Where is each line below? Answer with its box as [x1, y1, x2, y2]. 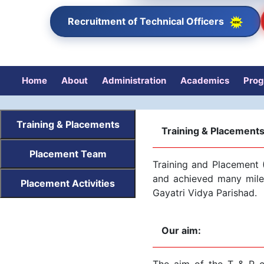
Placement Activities [21, 177, 115, 189]
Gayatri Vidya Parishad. [153, 186, 257, 199]
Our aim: [161, 224, 201, 236]
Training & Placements [16, 118, 120, 130]
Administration [102, 74, 166, 86]
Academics [180, 74, 229, 86]
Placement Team [29, 147, 107, 160]
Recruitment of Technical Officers [67, 15, 226, 27]
